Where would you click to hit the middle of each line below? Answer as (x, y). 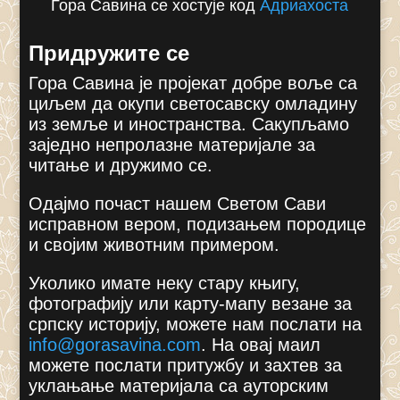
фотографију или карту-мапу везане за (191, 303)
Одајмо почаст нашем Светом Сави (178, 203)
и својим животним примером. (154, 244)
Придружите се (109, 53)
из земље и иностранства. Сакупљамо (189, 124)
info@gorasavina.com (115, 344)
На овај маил (267, 344)
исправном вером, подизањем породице (198, 224)
